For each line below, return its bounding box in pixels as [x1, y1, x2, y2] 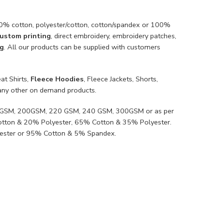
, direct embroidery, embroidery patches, [51, 31, 176, 41]
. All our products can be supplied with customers [4, 42, 160, 52]
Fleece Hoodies [31, 74, 84, 84]
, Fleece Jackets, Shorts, [84, 74, 158, 84]
